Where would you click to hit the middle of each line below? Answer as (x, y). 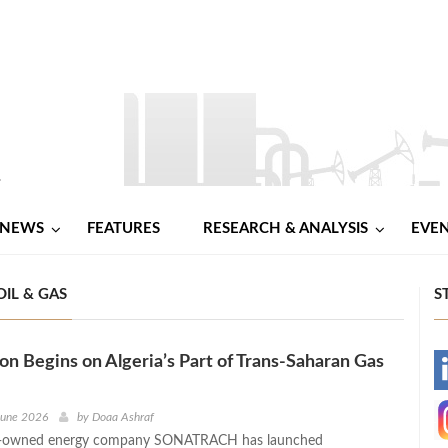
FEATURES (123, 228)
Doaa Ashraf (122, 416)
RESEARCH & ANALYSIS (285, 228)
